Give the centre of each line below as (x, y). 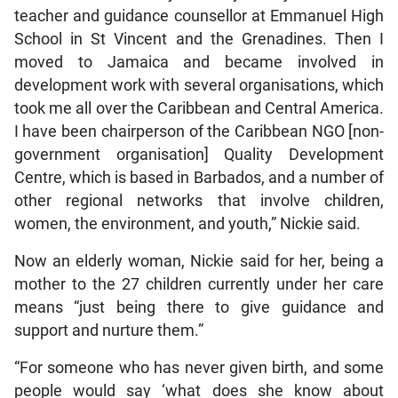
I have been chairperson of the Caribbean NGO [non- (199, 132)
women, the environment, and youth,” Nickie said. (187, 224)
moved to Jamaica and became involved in (199, 63)
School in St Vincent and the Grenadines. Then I (199, 40)
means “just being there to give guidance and (199, 308)
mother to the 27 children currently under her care (199, 285)
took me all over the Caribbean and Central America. (199, 109)
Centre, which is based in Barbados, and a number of (199, 178)
